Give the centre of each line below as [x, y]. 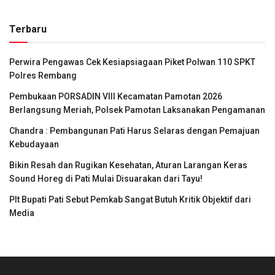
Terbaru [28, 29]
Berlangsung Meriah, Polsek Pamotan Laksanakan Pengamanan [137, 110]
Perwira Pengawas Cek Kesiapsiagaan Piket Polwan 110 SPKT [132, 62]
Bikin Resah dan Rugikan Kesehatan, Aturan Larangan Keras [128, 165]
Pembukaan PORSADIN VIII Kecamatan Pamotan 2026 [116, 97]
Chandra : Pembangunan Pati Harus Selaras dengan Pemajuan [134, 131]
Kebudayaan [34, 145]
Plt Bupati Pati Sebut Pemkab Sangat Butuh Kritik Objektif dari [130, 200]
